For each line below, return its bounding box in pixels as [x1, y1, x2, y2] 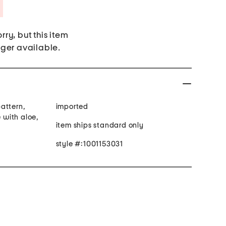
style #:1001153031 [55, 140, 123, 148]
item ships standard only [55, 122, 144, 130]
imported [55, 103, 88, 111]
